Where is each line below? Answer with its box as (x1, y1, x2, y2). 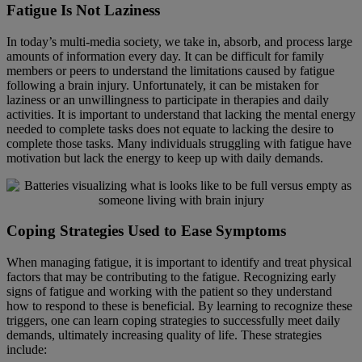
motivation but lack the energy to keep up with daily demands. (6, 150, 323, 165)
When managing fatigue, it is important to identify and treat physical (6, 255, 351, 269)
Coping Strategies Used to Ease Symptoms (6, 222, 286, 240)
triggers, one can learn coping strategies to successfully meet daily (6, 314, 340, 327)
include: (6, 343, 47, 356)
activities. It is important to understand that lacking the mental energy (6, 107, 356, 121)
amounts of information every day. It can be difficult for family (6, 48, 324, 63)
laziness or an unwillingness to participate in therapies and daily (6, 92, 329, 107)
